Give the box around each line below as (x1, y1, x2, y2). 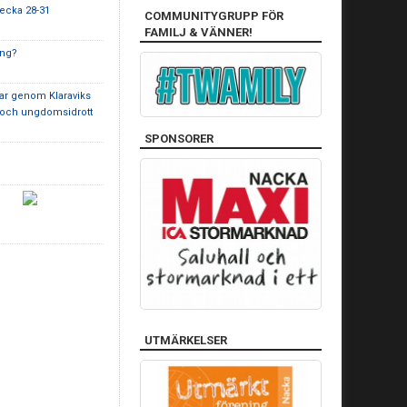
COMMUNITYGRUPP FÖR (144, 9, 283, 23)
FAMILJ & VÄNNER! (144, 25, 253, 39)
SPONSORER (144, 131, 213, 145)
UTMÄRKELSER (144, 333, 227, 347)
